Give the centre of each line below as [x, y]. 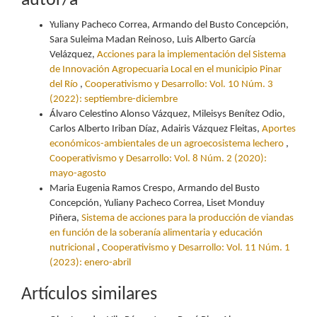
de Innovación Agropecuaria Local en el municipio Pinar [166, 70]
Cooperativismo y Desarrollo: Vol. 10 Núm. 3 [179, 85]
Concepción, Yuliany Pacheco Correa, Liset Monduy [157, 204]
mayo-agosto [78, 174]
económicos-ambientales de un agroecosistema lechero [168, 144]
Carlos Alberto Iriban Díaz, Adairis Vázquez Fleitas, [156, 129]
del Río [65, 85]
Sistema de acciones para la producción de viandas [188, 219]
